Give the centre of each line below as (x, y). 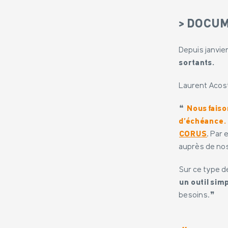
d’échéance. (203, 121)
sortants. (197, 63)
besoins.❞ (198, 195)
